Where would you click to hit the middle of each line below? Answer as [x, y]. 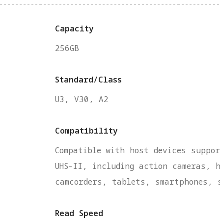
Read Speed [79, 213]
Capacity [75, 29]
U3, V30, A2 [82, 99]
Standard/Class [89, 80]
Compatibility [87, 131]
